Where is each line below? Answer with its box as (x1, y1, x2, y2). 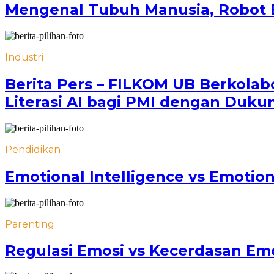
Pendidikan (5, 143, 61, 155)
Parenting (5, 218, 54, 230)
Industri (5, 51, 43, 63)
